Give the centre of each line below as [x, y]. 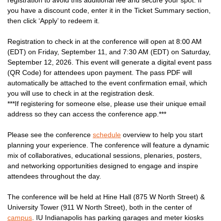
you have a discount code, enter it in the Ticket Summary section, [109, 10]
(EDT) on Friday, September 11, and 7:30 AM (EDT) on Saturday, [109, 52]
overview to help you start [162, 134]
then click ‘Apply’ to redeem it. [54, 20]
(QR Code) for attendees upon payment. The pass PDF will [100, 72]
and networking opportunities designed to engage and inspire [103, 166]
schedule [107, 134]
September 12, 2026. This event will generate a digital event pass [110, 62]
